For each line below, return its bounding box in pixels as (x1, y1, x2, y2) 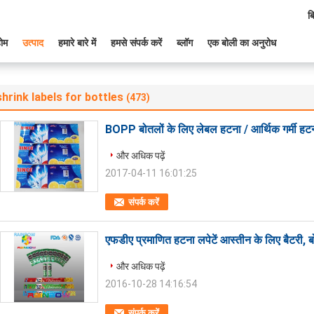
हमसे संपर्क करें (111, 37, 162, 48)
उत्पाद (22, 37, 43, 48)
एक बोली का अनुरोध (207, 37, 276, 48)
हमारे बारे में (58, 37, 96, 48)
